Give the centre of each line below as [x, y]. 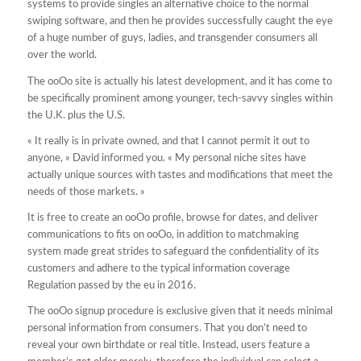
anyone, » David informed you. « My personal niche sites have [166, 158]
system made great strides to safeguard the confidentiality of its [173, 251]
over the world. [62, 56]
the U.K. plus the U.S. [76, 115]
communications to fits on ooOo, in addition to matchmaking [163, 234]
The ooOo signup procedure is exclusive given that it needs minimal [180, 311]
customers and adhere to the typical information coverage [158, 268]
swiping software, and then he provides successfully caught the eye [180, 22]
